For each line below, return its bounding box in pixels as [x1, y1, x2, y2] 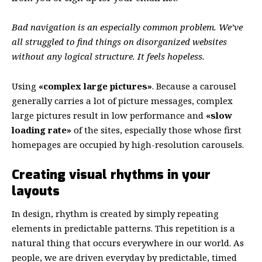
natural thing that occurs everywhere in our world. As [12, 237, 244, 249]
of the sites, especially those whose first [71, 123, 242, 136]
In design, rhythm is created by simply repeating [12, 208, 219, 220]
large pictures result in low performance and [12, 109, 206, 121]
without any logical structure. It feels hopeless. [12, 50, 205, 63]
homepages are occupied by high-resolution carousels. [12, 138, 244, 150]
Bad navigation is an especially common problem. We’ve [12, 21, 243, 33]
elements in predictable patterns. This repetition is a [12, 222, 235, 235]
